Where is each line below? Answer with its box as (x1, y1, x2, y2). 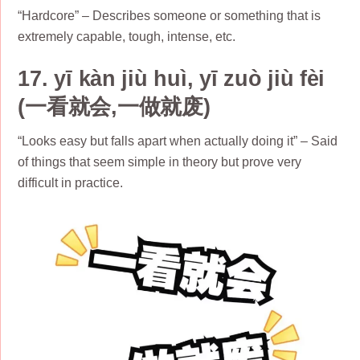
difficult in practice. (18, 176, 124, 190)
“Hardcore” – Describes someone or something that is (18, 9, 321, 23)
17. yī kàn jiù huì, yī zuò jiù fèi (18, 65, 325, 91)
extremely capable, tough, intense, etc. (18, 30, 236, 44)
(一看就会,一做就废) (18, 93, 211, 119)
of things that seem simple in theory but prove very (18, 155, 302, 170)
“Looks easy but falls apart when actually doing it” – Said (18, 134, 338, 149)
